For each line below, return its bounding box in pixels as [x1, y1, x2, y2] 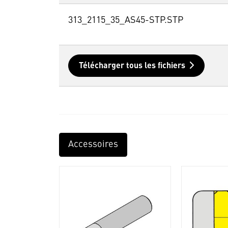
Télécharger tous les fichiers [78, 62, 185, 71]
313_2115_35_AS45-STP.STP [68, 16, 183, 25]
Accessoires [68, 140, 118, 150]
